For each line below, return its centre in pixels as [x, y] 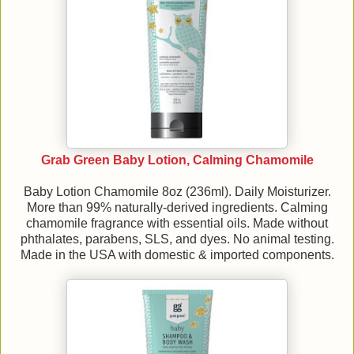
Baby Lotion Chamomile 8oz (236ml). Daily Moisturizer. [177, 192]
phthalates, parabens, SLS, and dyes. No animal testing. [177, 239]
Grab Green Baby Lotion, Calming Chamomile [177, 160]
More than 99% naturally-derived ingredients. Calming [177, 208]
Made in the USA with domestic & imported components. [177, 255]
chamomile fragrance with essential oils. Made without [177, 224]
